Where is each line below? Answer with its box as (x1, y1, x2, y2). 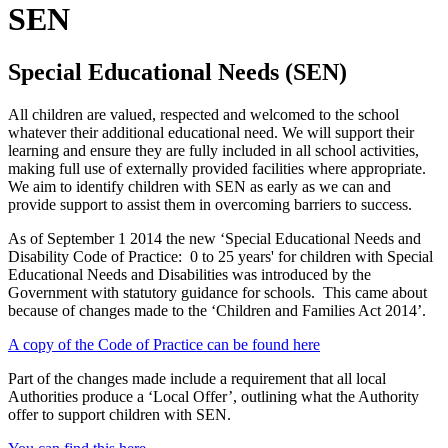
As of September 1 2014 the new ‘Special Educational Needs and (8, 230, 421, 248)
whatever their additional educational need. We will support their (8, 124, 414, 142)
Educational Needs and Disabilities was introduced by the (8, 266, 371, 284)
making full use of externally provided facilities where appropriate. (8, 160, 426, 178)
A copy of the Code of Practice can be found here (8, 336, 320, 354)
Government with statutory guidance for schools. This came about (8, 284, 427, 302)
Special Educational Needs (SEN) (8, 59, 347, 86)
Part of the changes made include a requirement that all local (8, 370, 386, 388)
